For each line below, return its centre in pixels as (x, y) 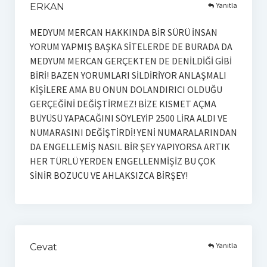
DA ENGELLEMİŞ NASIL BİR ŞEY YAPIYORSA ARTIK (130, 146)
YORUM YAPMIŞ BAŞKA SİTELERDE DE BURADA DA (131, 46)
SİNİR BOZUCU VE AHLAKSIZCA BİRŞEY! (108, 175)
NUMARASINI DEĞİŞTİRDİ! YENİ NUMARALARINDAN (133, 132)
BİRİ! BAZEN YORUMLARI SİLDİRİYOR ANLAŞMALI (128, 75)
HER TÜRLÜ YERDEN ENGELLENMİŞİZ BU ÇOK (122, 161)
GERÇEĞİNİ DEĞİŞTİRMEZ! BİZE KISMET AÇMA (123, 103)
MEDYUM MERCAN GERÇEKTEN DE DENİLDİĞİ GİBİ (131, 60)
